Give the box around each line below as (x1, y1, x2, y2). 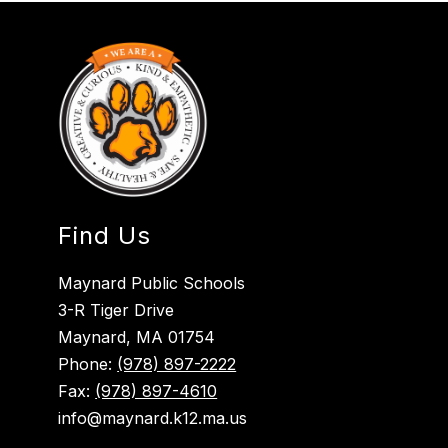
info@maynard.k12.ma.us (58, 408, 248, 429)
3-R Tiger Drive (58, 300, 175, 321)
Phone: (58, 354, 118, 375)
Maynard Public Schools (58, 273, 246, 294)
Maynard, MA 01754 (58, 327, 216, 348)
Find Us (58, 221, 152, 251)
